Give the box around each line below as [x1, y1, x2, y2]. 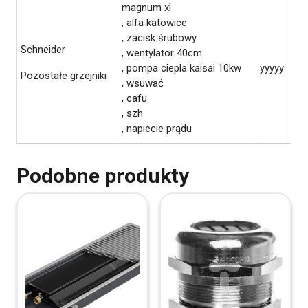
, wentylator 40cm [122, 46, 202, 59]
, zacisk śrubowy [122, 31, 197, 44]
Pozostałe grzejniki [21, 69, 107, 82]
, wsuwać [122, 76, 164, 89]
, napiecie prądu [122, 122, 192, 135]
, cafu [122, 91, 147, 104]
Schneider [21, 43, 65, 56]
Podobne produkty [16, 163, 189, 188]
